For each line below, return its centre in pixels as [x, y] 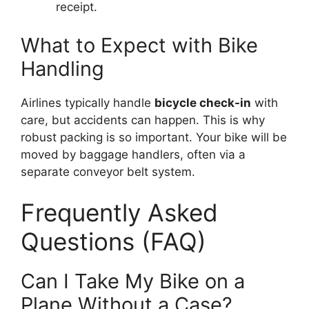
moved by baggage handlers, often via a [133, 154]
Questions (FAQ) [113, 242]
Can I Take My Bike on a [133, 281]
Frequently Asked [119, 213]
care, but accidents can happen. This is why [143, 120]
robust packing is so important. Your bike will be [154, 137]
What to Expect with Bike [139, 45]
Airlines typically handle [88, 102]
